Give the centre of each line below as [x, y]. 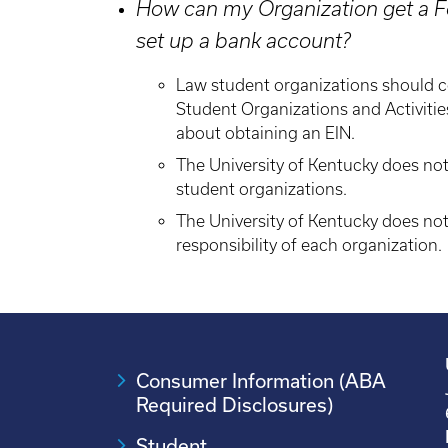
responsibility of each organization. [309, 245]
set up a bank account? [243, 40]
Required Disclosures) [234, 404]
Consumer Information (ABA [261, 380]
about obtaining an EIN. [267, 133]
